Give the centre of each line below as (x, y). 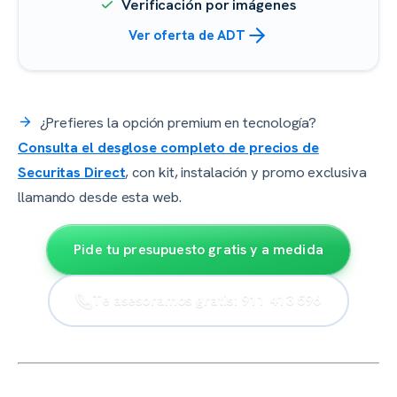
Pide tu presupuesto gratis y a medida (198, 249)
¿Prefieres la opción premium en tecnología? (177, 122)
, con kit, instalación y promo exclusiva (246, 171)
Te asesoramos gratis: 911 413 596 (207, 300)
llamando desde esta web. (100, 196)
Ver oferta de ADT (187, 35)
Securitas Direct (72, 171)
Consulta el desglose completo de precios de (168, 147)
